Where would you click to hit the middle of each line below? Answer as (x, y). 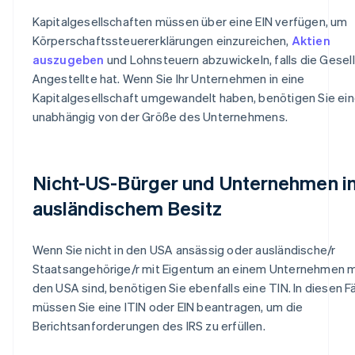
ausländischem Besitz (127, 208)
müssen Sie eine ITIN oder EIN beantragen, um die (168, 306)
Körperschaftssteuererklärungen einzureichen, (162, 40)
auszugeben (68, 59)
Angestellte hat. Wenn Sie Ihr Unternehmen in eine (168, 78)
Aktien (311, 40)
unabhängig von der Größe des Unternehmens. (160, 116)
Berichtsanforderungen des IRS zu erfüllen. (149, 325)
